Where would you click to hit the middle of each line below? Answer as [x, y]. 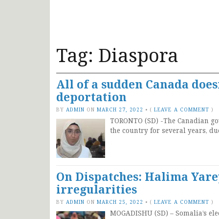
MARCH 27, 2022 [120, 109]
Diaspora [138, 55]
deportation [91, 97]
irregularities [97, 189]
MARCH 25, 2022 [120, 202]
